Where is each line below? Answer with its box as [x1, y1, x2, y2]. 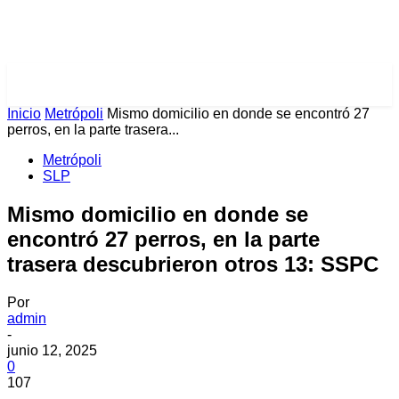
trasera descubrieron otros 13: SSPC [7, 251, 379, 276]
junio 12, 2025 [7, 342, 97, 358]
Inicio [7, 106, 41, 121]
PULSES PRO [7, 73, 138, 96]
